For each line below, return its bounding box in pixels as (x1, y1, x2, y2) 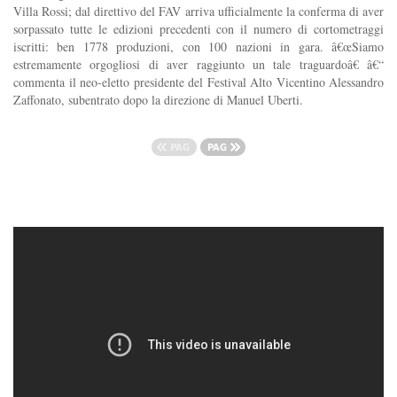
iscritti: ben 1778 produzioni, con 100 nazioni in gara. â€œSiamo (13, 38, 384, 56)
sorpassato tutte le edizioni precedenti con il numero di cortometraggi (13, 20, 384, 38)
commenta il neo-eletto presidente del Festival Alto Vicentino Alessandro (13, 74, 384, 91)
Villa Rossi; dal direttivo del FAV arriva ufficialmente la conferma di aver (13, 3, 384, 20)
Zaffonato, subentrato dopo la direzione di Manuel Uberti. (13, 91, 303, 109)
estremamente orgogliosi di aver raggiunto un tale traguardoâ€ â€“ (13, 56, 384, 74)
